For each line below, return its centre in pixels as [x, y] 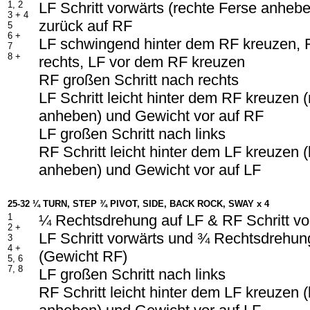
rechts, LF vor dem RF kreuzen [142, 62]
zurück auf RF [85, 26]
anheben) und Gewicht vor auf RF [151, 116]
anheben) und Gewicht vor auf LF [150, 170]
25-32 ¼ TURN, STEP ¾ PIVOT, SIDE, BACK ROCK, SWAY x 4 [138, 204]
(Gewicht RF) [83, 256]
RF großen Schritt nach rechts [139, 80]
